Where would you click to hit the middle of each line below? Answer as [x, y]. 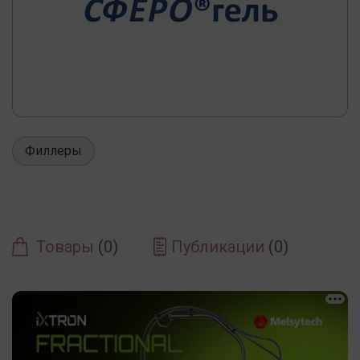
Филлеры [53, 150]
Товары [67, 246]
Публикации [220, 246]
